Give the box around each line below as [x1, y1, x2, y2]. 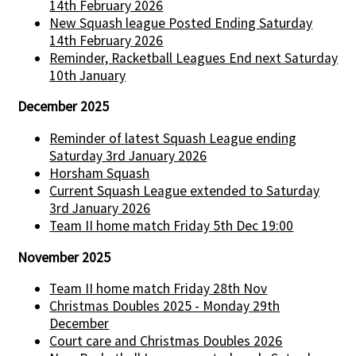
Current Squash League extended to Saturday [49, 182, 320, 200]
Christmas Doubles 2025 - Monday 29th [49, 297, 281, 315]
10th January [49, 66, 126, 84]
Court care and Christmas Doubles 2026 [49, 332, 283, 350]
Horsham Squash [49, 164, 150, 183]
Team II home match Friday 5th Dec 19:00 [49, 217, 294, 235]
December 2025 [17, 98, 110, 116]
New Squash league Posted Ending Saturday [49, 14, 313, 32]
